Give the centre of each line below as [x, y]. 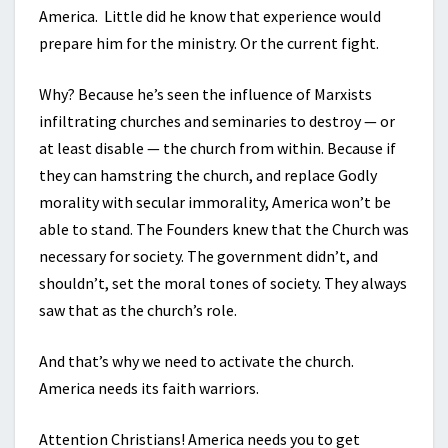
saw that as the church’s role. [138, 310]
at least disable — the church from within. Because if [217, 148]
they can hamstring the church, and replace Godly [208, 175]
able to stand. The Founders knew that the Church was [224, 229]
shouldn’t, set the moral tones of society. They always [223, 283]
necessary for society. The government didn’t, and [208, 256]
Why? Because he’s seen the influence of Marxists [205, 94]
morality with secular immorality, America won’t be [215, 202]
